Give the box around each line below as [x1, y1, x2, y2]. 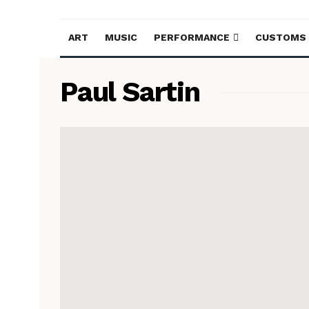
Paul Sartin [60, 76, 200, 108]
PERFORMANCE [154, 32, 230, 43]
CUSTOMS [255, 32, 306, 43]
